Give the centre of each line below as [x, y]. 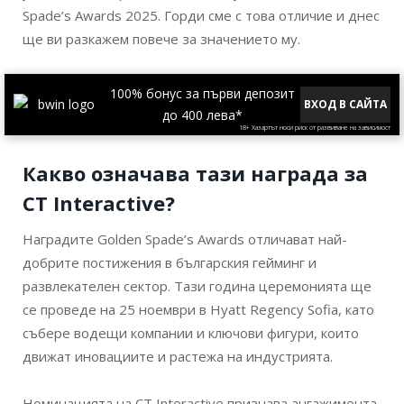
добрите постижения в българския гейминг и [170, 263]
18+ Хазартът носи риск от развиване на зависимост [315, 128]
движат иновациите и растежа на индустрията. [178, 357]
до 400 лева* [202, 115]
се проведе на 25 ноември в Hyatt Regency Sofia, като [198, 310]
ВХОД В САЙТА [345, 105]
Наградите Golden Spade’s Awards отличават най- [185, 239]
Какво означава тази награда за [195, 174]
